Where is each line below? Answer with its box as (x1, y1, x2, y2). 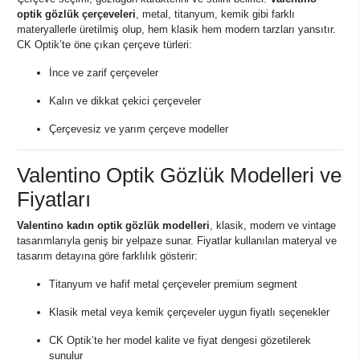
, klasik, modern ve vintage (210, 219, 336, 231)
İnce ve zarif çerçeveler (49, 67, 158, 79)
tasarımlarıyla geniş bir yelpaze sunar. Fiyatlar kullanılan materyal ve (17, 235, 337, 247)
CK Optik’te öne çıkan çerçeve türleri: (17, 39, 192, 51)
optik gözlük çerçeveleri (17, 8, 136, 20)
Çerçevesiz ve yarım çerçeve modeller (49, 123, 228, 135)
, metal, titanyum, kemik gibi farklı (136, 8, 295, 20)
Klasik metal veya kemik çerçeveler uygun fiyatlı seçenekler (49, 306, 329, 318)
